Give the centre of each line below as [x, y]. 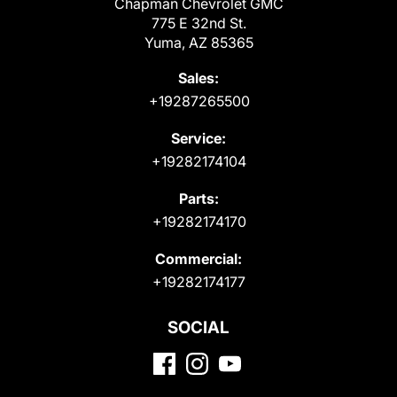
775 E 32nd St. [198, 23]
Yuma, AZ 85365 [198, 43]
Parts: [198, 199]
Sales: [198, 78]
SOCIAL [198, 328]
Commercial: [198, 259]
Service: [198, 139]
